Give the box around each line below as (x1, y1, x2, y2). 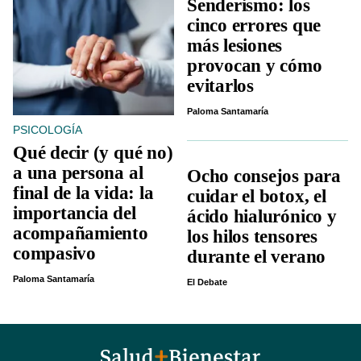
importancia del (13, 203, 136, 224)
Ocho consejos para (187, 166, 341, 187)
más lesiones (187, 35, 283, 56)
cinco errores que (187, 15, 322, 36)
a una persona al (13, 163, 143, 184)
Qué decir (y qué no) (13, 143, 173, 164)
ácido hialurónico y (187, 206, 337, 227)
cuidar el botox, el (187, 186, 326, 207)
